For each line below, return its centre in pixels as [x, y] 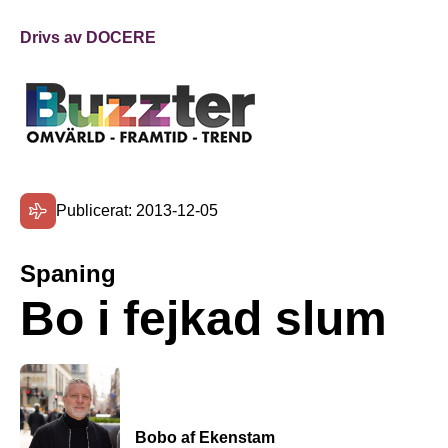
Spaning [68, 273]
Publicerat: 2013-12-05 [137, 210]
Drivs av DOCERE [88, 37]
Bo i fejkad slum [203, 318]
